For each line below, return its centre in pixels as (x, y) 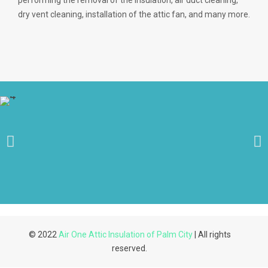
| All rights (211, 234)
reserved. (130, 248)
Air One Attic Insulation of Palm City (125, 234)
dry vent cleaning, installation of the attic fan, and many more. (134, 14)
